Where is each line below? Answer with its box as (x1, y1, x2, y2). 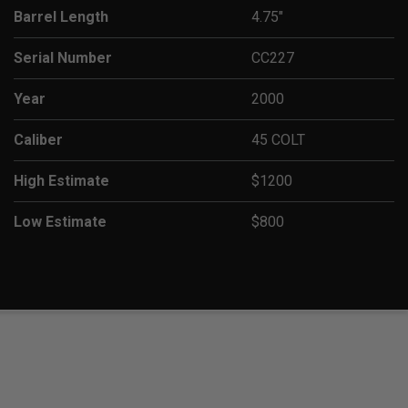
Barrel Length (14, 7, 108, 25)
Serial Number (14, 48, 112, 66)
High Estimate (14, 171, 109, 189)
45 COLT (251, 130, 305, 148)
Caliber (14, 130, 63, 148)
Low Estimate (14, 212, 107, 230)
